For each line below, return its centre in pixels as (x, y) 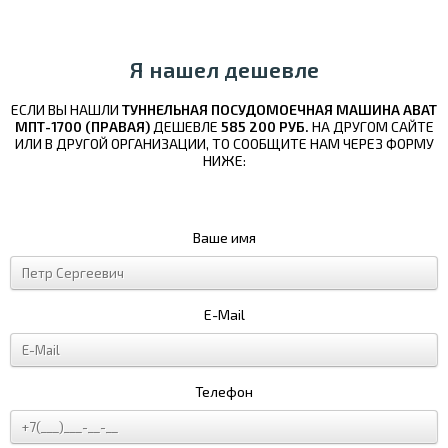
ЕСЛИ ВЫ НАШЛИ (66, 109)
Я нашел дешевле (224, 69)
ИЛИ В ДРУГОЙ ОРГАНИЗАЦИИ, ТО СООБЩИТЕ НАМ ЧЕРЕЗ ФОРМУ (224, 143)
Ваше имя (224, 237)
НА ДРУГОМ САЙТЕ (371, 126)
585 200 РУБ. (264, 126)
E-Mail (224, 314)
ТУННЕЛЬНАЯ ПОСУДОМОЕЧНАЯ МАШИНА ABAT (279, 109)
